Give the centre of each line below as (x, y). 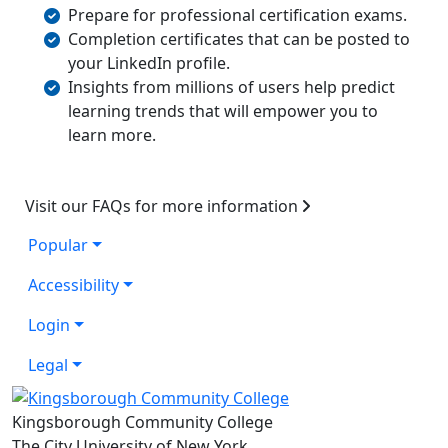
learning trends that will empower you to (223, 110)
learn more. (112, 134)
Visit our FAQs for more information (161, 205)
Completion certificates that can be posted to (239, 38)
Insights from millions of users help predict (231, 86)
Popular (58, 244)
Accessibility (73, 284)
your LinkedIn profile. (149, 62)
